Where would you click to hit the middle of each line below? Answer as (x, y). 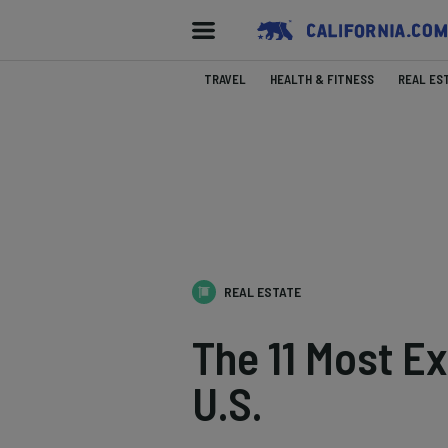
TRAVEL (225, 79)
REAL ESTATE (262, 291)
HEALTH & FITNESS (322, 79)
